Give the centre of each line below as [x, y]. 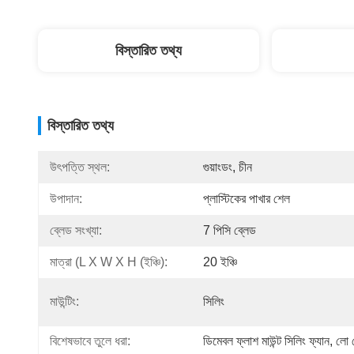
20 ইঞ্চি [220, 262]
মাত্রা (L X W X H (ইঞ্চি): [109, 262]
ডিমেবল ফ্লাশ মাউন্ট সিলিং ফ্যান [266, 341]
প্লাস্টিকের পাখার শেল [247, 199]
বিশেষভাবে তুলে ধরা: [90, 341]
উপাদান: [66, 199]
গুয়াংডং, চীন [228, 167]
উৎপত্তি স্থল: [80, 167]
